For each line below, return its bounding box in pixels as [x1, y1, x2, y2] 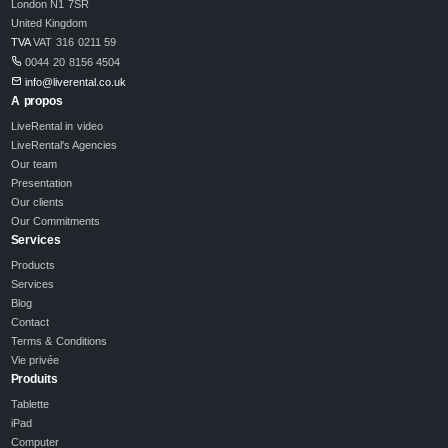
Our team [10, 157, 58, 170]
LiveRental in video [10, 119, 103, 132]
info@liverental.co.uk [25, 75, 127, 88]
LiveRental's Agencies [10, 138, 118, 151]
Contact [10, 315, 49, 328]
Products [10, 258, 55, 271]
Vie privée [10, 353, 60, 366]
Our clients [10, 195, 65, 208]
